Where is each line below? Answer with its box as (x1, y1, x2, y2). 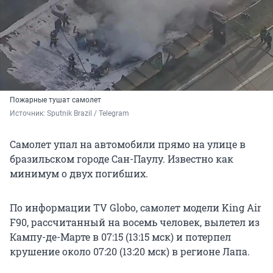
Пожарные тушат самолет (10, 96, 101, 105)
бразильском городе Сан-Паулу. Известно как (10, 152, 233, 166)
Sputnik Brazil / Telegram (47, 109, 131, 118)
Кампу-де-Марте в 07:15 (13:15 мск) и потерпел (10, 230, 231, 244)
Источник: (10, 109, 47, 118)
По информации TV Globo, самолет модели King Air (10, 201, 261, 214)
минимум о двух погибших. (10, 167, 148, 180)
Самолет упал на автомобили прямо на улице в (10, 138, 246, 151)
